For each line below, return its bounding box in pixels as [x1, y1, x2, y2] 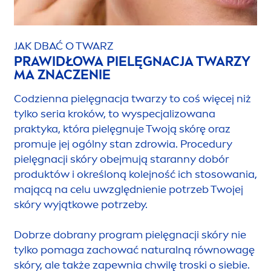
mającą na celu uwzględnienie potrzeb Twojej [14, 183, 243, 197]
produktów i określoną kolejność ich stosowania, [14, 168, 257, 181]
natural [141, 243, 178, 257]
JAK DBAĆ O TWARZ [14, 39, 113, 53]
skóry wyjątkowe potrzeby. [14, 198, 148, 212]
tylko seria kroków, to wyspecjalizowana [14, 107, 215, 121]
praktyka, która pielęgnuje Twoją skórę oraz [14, 122, 230, 136]
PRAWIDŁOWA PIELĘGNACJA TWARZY [14, 53, 250, 70]
